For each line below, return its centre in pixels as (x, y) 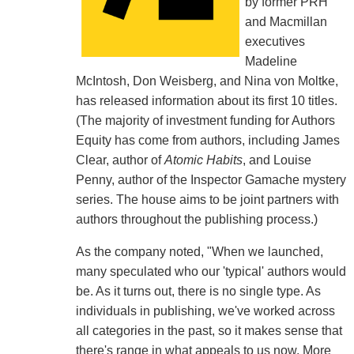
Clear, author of (120, 160)
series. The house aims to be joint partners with (207, 200)
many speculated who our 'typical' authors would (211, 272)
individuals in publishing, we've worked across (205, 311)
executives (275, 42)
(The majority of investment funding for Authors (205, 121)
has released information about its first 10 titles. (206, 101)
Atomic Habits (203, 160)
